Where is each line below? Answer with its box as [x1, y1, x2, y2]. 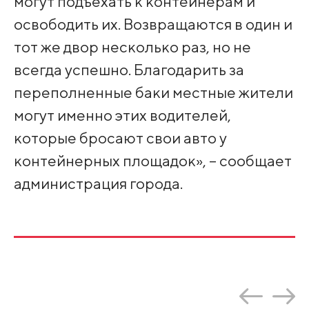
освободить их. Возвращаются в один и [13, 14, 292, 34]
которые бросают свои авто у [13, 128, 227, 148]
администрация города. [13, 174, 183, 193]
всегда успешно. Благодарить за [13, 60, 244, 79]
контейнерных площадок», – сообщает [13, 151, 292, 170]
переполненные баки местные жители [13, 83, 293, 102]
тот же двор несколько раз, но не [13, 37, 251, 57]
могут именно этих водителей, [13, 106, 231, 125]
